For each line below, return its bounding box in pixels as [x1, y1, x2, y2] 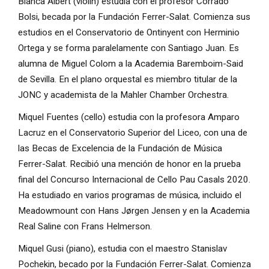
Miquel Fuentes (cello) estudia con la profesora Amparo [17, 112, 240, 123]
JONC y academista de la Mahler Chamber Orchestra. [17, 89, 229, 101]
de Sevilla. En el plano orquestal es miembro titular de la [17, 74, 237, 85]
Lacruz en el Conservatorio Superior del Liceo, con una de [17, 127, 247, 139]
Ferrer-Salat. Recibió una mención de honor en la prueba [17, 159, 241, 170]
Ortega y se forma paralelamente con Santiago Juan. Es [17, 43, 239, 54]
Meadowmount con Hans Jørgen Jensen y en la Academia [17, 205, 250, 217]
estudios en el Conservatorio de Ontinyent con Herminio [17, 27, 240, 38]
